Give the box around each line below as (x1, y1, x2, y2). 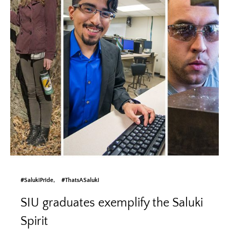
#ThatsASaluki (61, 176, 99, 184)
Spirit (20, 214, 48, 228)
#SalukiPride (20, 176, 53, 184)
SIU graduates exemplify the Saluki (20, 196, 203, 210)
